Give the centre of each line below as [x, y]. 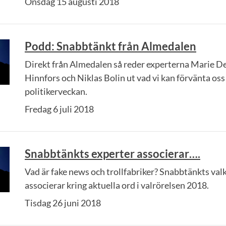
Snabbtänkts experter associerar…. [112, 154]
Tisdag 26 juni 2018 [63, 203]
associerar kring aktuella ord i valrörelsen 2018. [117, 185]
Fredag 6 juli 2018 [59, 109]
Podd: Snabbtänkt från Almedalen [110, 46]
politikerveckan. [56, 91]
